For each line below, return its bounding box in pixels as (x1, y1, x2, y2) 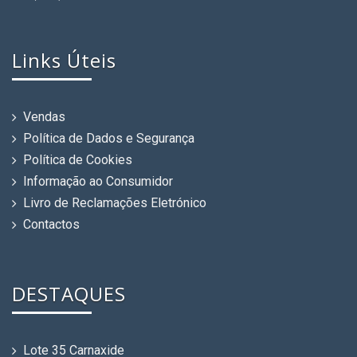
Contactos (23, 217, 80, 232)
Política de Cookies (23, 152, 132, 167)
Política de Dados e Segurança (23, 131, 194, 146)
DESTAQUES (12, 280, 126, 307)
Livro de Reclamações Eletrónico (23, 195, 206, 210)
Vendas (23, 109, 65, 124)
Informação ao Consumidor (23, 174, 173, 189)
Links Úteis (12, 47, 116, 73)
